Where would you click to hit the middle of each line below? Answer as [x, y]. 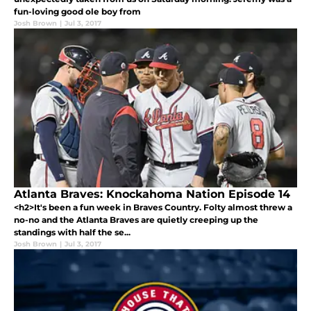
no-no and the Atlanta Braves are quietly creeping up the [136, 220]
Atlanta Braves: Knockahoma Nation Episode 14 [152, 194]
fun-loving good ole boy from [77, 12]
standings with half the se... [72, 233]
